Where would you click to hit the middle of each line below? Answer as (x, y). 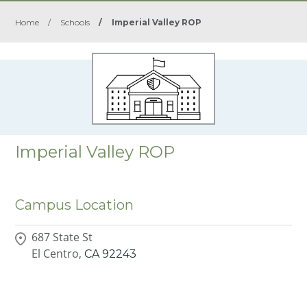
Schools (75, 22)
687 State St (62, 237)
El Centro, (57, 253)
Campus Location (75, 205)
